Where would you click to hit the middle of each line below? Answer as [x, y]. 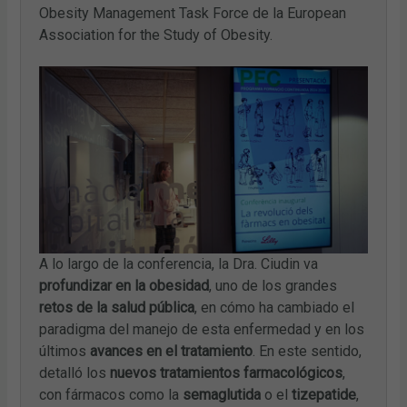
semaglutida [222, 394]
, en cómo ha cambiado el [275, 307]
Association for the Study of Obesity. [156, 35]
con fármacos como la [111, 394]
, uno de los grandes [273, 285]
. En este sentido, [308, 351]
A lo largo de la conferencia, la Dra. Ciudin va [179, 263]
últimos [65, 351]
